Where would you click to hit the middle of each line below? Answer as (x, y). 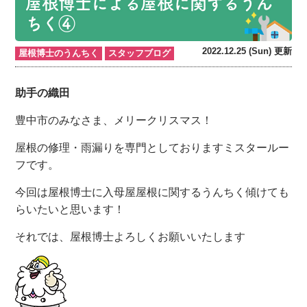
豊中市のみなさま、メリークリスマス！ (114, 120)
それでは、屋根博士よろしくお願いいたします (131, 236)
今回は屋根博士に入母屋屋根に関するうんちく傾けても (152, 192)
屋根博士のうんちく (59, 53)
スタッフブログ (140, 53)
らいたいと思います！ (70, 209)
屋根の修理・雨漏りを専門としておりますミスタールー (152, 147)
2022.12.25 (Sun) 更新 (247, 51)
